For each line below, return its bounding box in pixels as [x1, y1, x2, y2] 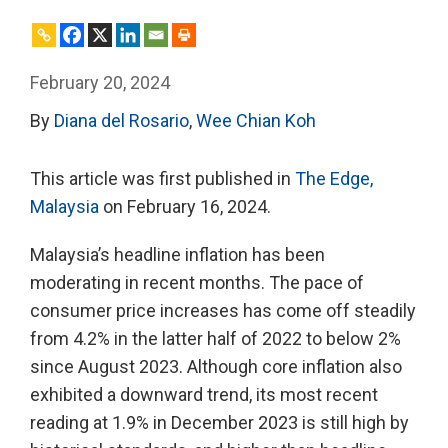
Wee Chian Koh [196, 110, 316, 131]
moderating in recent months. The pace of [30, 272, 364, 293]
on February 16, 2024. [99, 196, 271, 217]
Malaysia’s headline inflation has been [30, 244, 325, 265]
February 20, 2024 [30, 72, 170, 93]
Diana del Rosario [54, 110, 189, 131]
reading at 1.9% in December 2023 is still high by [30, 412, 409, 433]
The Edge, [295, 168, 373, 189]
